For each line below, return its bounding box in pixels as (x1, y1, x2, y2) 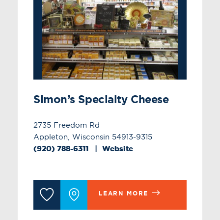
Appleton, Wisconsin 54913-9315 (33, 132, 152, 141)
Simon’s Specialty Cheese (33, 91, 169, 107)
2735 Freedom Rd (33, 120, 100, 130)
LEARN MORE (99, 189, 149, 197)
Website (102, 143, 133, 154)
